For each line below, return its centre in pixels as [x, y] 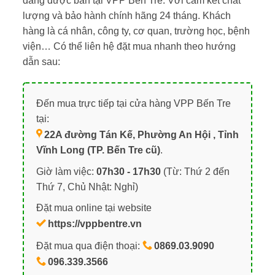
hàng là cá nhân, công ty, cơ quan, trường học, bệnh [136, 31]
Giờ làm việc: [66, 171]
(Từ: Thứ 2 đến [195, 171]
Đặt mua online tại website [94, 208]
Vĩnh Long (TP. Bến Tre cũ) [98, 150]
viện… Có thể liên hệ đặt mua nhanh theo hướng [129, 47]
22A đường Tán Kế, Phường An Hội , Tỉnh [141, 135]
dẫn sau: [41, 62]
